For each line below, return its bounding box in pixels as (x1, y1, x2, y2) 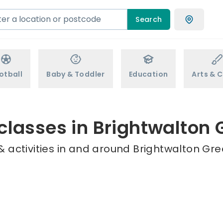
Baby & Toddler (46, 69, 105, 79)
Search (135, 14, 162, 24)
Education (128, 69, 168, 79)
